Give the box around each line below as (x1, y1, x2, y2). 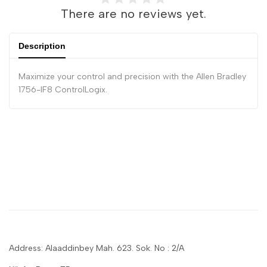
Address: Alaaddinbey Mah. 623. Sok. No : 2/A (9, 243, 184, 254)
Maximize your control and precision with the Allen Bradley (18, 72, 246, 82)
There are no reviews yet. (61, 7, 206, 21)
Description (18, 41, 66, 51)
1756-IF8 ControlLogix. (18, 85, 107, 95)
